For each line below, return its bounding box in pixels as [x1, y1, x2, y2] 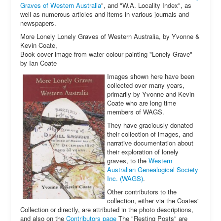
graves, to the [107, 156, 148, 165]
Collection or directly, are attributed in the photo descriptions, [20, 205, 193, 214]
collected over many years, [107, 80, 184, 90]
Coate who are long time [107, 98, 176, 108]
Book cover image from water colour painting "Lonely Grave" [20, 49, 192, 59]
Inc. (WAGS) [107, 174, 143, 183]
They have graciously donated [107, 120, 193, 130]
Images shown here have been [107, 72, 194, 81]
